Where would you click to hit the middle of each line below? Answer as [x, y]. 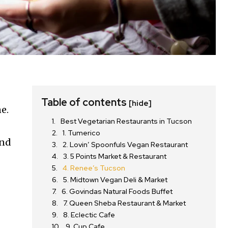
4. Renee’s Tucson [94, 168]
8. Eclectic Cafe [89, 215]
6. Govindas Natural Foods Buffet [117, 192]
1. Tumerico [82, 133]
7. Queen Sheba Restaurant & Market [125, 203]
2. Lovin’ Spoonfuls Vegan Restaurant [125, 145]
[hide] [140, 104]
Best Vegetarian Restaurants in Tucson [126, 121]
